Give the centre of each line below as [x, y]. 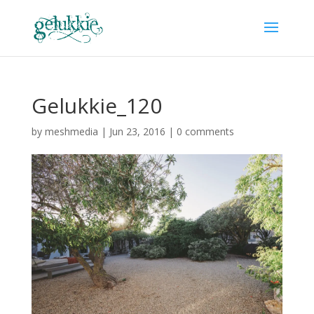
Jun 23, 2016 [137, 131]
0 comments [205, 131]
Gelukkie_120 [96, 105]
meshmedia [71, 131]
